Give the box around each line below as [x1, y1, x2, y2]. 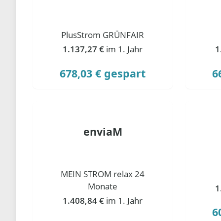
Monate [88, 180, 118, 192]
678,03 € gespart [60, 66, 146, 80]
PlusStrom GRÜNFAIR [61, 29, 145, 40]
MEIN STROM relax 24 [61, 168, 145, 180]
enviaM [83, 124, 122, 139]
